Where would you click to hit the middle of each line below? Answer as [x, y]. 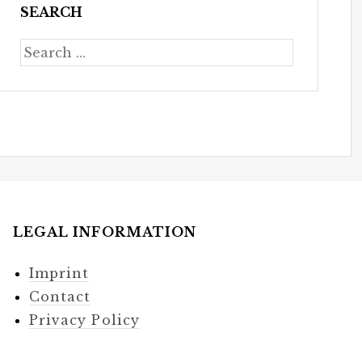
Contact [60, 297]
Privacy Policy [84, 320]
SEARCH [51, 13]
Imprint [59, 274]
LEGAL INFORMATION [105, 232]
